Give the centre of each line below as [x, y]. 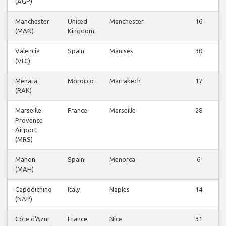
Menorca [122, 160]
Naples [120, 189]
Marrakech [125, 81]
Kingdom [81, 31]
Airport [26, 130]
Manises [121, 51]
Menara [26, 81]
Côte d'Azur [33, 219]
